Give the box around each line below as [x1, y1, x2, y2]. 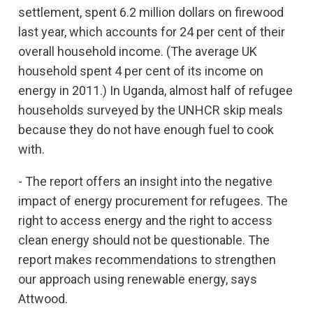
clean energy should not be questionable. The [18, 233, 270, 248]
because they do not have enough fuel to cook [18, 122, 274, 138]
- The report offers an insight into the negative [18, 174, 272, 189]
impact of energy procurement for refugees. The [18, 194, 288, 209]
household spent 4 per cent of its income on [18, 64, 263, 79]
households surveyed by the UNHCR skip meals [18, 103, 283, 118]
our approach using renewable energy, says [18, 272, 257, 287]
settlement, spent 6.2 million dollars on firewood [18, 5, 284, 20]
